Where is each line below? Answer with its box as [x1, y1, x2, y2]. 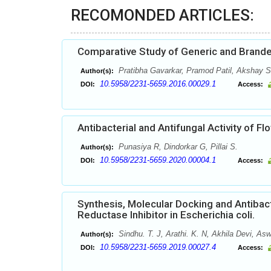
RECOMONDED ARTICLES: [71, 6, 254, 24]
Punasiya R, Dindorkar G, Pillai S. [116, 142, 238, 151]
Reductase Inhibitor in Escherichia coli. [77, 209, 255, 221]
